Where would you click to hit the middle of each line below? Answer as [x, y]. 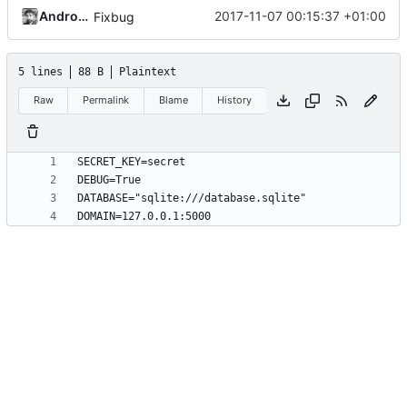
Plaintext [148, 71]
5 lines [40, 71]
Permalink [106, 100]
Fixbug [114, 16]
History [235, 100]
